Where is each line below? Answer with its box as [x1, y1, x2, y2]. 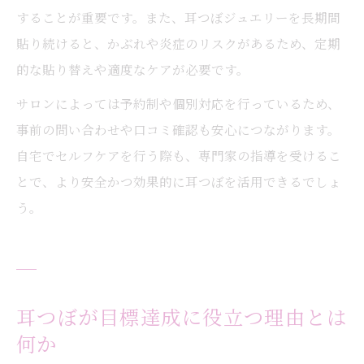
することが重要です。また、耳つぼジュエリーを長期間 [16, 8, 340, 26]
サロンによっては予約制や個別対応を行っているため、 [16, 94, 340, 112]
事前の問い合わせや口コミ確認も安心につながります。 [16, 120, 340, 138]
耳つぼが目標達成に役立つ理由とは [16, 302, 348, 331]
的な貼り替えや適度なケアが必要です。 [16, 60, 249, 78]
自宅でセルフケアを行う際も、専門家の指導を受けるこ [16, 146, 341, 164]
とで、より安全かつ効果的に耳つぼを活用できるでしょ [16, 172, 341, 190]
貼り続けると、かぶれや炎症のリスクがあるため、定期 [16, 34, 340, 52]
